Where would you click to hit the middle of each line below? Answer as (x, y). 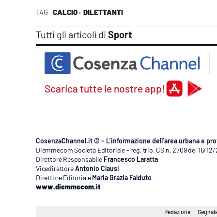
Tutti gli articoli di (72, 35)
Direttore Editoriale (63, 178)
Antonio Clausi (97, 169)
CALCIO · (67, 12)
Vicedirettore (55, 169)
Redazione (177, 212)
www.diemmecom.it (68, 187)
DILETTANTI (103, 12)
